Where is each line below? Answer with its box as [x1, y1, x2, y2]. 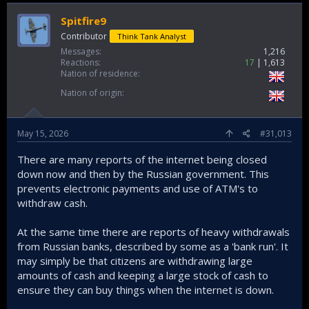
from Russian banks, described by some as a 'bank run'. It [17, 239, 288, 254]
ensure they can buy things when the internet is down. [17, 283, 274, 297]
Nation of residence [61, 68, 138, 80]
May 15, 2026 [17, 128, 68, 140]
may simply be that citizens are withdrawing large [17, 254, 252, 268]
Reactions [61, 57, 99, 69]
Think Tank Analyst [117, 31, 186, 42]
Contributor [61, 30, 107, 43]
